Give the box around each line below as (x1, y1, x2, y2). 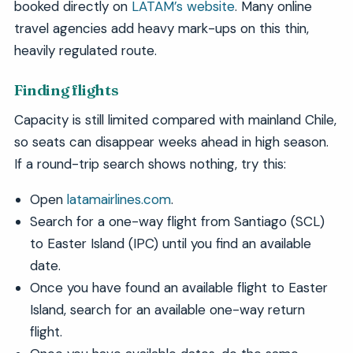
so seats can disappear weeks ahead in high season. (13, 133, 329, 151)
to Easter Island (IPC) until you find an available (29, 235, 311, 253)
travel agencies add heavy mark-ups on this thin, (13, 19, 309, 37)
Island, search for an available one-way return (29, 301, 305, 319)
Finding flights (13, 80, 119, 100)
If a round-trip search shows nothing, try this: (13, 155, 286, 173)
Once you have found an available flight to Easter (29, 279, 328, 297)
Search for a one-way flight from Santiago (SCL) (29, 213, 325, 231)
